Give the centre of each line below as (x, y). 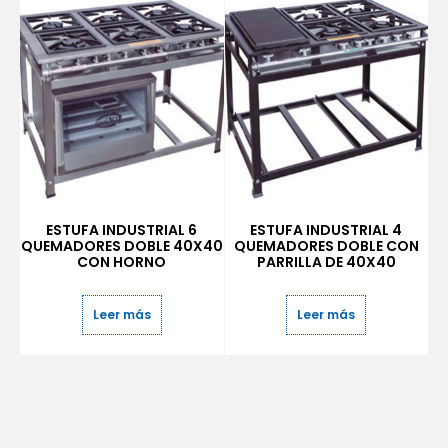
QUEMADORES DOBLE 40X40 (121, 245)
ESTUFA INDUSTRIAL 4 (326, 229)
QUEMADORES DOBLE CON (326, 245)
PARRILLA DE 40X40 (326, 261)
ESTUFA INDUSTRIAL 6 (122, 229)
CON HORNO (122, 261)
